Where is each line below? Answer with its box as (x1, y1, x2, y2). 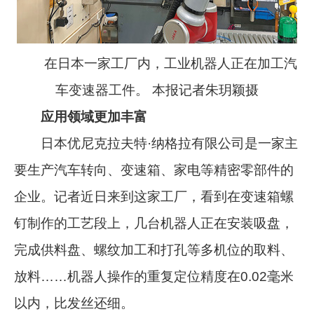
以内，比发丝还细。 (14, 295, 135, 310)
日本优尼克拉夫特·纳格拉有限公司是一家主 (14, 135, 299, 151)
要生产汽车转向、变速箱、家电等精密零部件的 (14, 162, 294, 177)
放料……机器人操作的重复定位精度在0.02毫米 (14, 268, 294, 284)
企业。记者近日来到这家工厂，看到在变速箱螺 (14, 189, 294, 204)
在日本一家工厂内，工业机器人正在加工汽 (17, 55, 297, 71)
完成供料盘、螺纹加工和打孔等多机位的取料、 (14, 242, 294, 257)
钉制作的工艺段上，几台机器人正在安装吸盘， (14, 215, 294, 231)
